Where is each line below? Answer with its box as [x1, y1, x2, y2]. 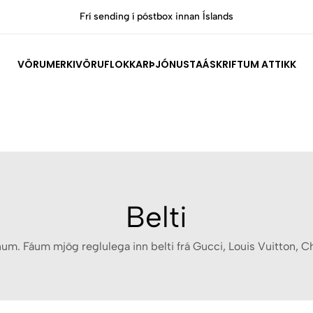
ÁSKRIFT [202, 57, 243, 71]
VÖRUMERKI [17, 57, 75, 71]
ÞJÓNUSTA [148, 57, 203, 71]
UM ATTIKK [242, 57, 296, 71]
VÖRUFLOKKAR [75, 57, 149, 71]
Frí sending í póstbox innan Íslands [7, 10, 161, 22]
